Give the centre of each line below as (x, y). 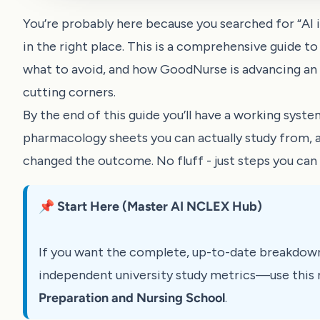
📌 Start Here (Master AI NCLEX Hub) (150, 206)
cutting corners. (69, 92)
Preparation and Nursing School (132, 298)
